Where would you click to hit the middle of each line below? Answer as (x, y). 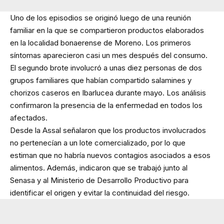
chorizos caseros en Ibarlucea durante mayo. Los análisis (108, 92)
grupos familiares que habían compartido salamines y (101, 80)
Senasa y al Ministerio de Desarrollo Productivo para (99, 180)
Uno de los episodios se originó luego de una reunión (100, 17)
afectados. (29, 117)
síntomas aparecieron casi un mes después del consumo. (109, 55)
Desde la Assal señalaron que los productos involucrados (108, 130)
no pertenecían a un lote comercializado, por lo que (98, 142)
